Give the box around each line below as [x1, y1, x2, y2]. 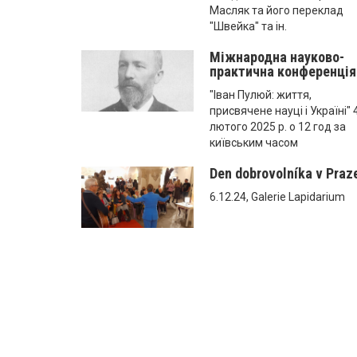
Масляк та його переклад [210, 3, 344, 17]
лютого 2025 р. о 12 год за [210, 120, 347, 133]
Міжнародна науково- [210, 48, 345, 65]
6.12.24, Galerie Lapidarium [210, 190, 346, 203]
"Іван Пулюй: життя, [210, 88, 312, 101]
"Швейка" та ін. [210, 19, 288, 33]
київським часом [210, 135, 299, 149]
